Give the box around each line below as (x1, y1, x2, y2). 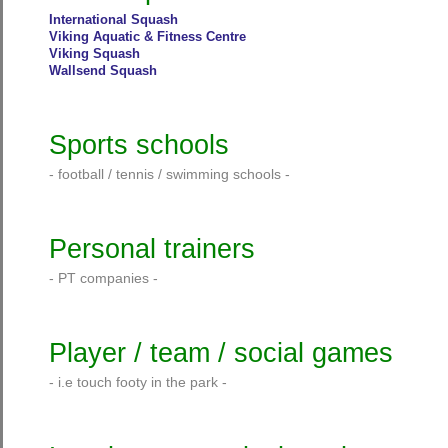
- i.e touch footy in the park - (48, 374, 231, 390)
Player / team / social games (48, 337, 393, 368)
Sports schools (48, 129, 229, 160)
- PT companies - (48, 270, 162, 286)
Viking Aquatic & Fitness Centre (48, 29, 246, 44)
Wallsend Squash (48, 63, 157, 78)
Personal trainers (48, 233, 255, 264)
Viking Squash (48, 46, 140, 61)
